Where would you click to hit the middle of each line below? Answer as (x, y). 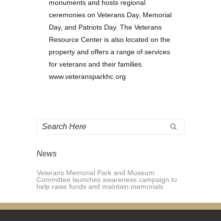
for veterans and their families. (96, 64)
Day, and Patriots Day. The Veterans (105, 27)
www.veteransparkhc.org (87, 76)
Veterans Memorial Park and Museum (95, 172)
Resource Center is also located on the (110, 39)
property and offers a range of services (110, 52)
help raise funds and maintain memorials (100, 186)
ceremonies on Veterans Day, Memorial (110, 15)
